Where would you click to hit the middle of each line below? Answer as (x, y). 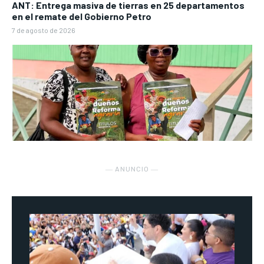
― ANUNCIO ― (132, 168)
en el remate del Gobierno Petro (82, 16)
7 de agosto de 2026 (44, 30)
